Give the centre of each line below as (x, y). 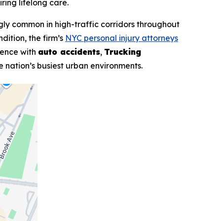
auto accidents (69, 52)
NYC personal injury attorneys (122, 38)
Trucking (123, 52)
